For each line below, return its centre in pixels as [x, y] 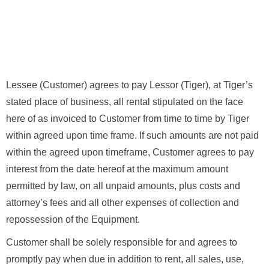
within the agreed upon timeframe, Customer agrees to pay [130, 153]
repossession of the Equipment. [73, 220]
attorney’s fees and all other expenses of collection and [122, 203]
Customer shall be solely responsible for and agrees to [122, 243]
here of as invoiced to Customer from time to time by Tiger [128, 119]
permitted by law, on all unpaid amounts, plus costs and [123, 186]
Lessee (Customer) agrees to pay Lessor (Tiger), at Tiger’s [129, 85]
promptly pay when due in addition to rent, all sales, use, [125, 259]
